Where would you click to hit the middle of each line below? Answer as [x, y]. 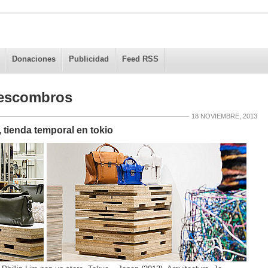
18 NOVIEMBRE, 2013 [224, 116]
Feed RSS [140, 59]
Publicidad [89, 59]
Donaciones [33, 59]
